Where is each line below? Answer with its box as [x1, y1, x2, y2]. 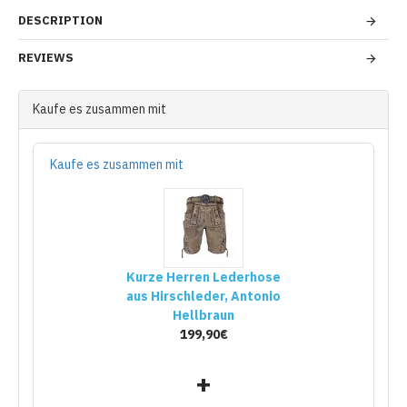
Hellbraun [173, 307, 234, 323]
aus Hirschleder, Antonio [126, 288, 281, 304]
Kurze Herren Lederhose [126, 269, 281, 285]
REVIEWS [18, 50, 74, 65]
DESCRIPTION [18, 13, 103, 28]
